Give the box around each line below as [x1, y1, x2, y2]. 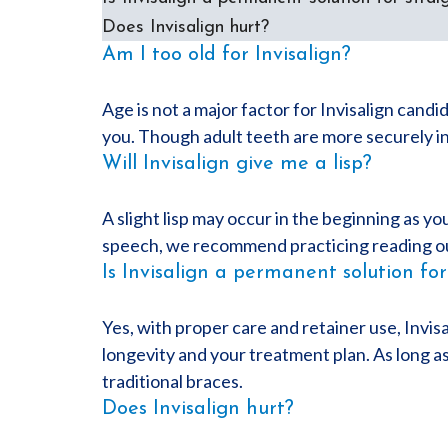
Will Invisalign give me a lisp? [102, 154, 372, 174]
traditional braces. [102, 370, 243, 392]
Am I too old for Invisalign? [102, 45, 351, 65]
